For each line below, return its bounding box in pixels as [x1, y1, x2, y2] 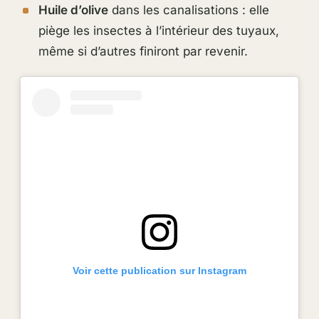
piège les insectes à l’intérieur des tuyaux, [38, 23, 279, 38]
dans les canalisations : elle [108, 3, 269, 18]
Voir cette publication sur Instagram [73, 264, 246, 276]
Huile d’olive [38, 3, 108, 18]
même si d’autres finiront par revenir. [38, 44, 248, 59]
